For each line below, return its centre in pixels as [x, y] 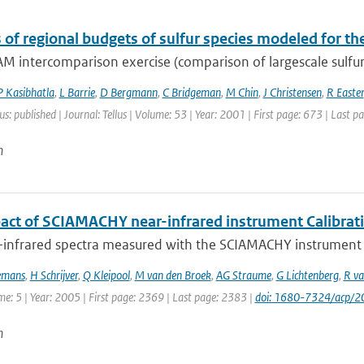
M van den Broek [173, 275]
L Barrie [77, 92]
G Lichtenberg [307, 275]
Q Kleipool [106, 275]
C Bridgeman [191, 92]
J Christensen [292, 92]
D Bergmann [128, 92]
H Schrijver [54, 275]
